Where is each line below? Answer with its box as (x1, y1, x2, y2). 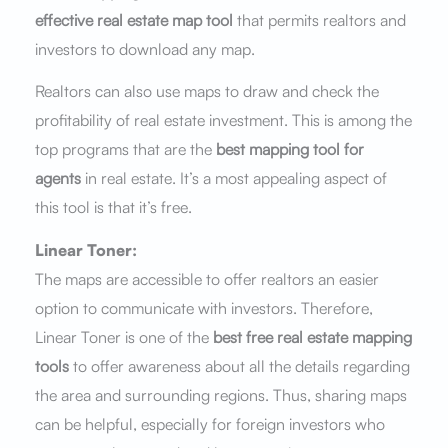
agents (34, 168, 85, 189)
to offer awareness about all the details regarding (72, 356, 410, 377)
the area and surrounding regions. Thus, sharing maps (34, 385, 407, 406)
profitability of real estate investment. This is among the (34, 110, 412, 131)
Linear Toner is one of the (34, 327, 213, 348)
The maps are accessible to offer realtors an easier (34, 269, 379, 290)
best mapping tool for (215, 139, 364, 160)
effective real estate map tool (34, 9, 233, 30)
